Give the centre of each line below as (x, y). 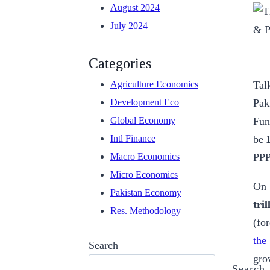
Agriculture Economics (154, 84)
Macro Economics (145, 157)
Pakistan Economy (146, 193)
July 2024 (129, 26)
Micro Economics (144, 175)
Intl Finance (133, 139)
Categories (120, 64)
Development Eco (145, 102)
